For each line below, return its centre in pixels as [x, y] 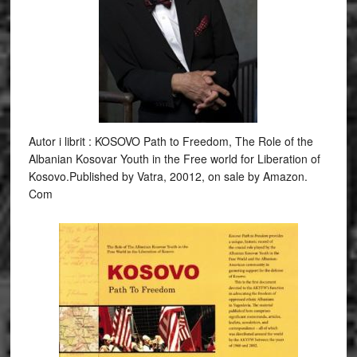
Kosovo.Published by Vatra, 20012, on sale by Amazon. [168, 176]
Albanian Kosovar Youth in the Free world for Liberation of [174, 159]
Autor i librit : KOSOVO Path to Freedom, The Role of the [171, 141]
